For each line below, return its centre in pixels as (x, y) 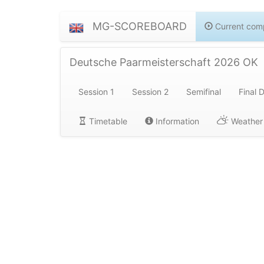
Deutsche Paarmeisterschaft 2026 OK (164, 62)
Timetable (107, 121)
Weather (246, 121)
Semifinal (204, 92)
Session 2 (150, 92)
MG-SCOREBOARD (140, 26)
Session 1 (96, 92)
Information (176, 121)
